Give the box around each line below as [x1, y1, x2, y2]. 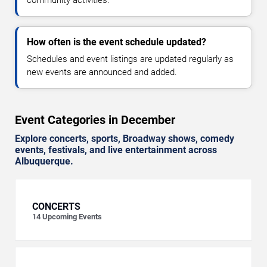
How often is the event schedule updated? [27, 36, 206, 48]
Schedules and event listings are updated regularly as [27, 53, 234, 64]
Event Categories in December [15, 112, 175, 127]
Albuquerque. [15, 155, 73, 167]
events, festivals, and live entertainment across [15, 144, 217, 156]
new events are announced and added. [27, 66, 177, 77]
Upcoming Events [42, 212, 102, 221]
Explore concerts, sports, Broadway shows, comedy [15, 132, 234, 144]
